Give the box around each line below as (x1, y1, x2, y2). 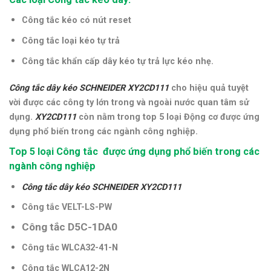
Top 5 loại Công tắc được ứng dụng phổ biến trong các (9, 146, 260, 158)
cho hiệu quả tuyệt (171, 83, 249, 94)
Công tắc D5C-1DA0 (21, 220, 117, 233)
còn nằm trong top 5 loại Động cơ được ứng (79, 112, 260, 123)
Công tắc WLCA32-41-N (21, 243, 118, 253)
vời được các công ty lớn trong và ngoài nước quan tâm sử (9, 97, 249, 108)
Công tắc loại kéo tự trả (21, 36, 120, 47)
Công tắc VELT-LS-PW (21, 202, 112, 213)
